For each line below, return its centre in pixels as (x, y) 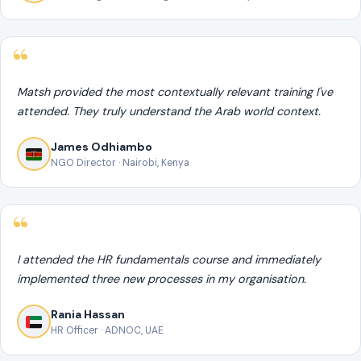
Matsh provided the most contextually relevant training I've (175, 92)
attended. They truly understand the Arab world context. (169, 112)
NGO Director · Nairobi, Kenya (120, 162)
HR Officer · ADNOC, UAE (107, 330)
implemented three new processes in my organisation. (162, 279)
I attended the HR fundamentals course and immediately (169, 260)
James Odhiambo (102, 146)
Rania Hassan (88, 314)
